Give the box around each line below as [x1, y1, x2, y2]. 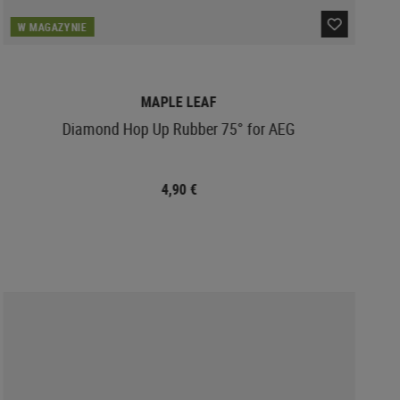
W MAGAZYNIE [17, 19, 87, 34]
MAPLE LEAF [141, 91, 218, 112]
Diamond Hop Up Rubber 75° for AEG [62, 117, 296, 139]
